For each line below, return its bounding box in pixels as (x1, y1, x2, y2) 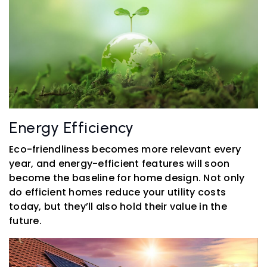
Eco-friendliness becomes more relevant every (9, 142, 241, 157)
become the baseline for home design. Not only (9, 171, 245, 185)
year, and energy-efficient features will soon (9, 157, 230, 171)
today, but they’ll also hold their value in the (9, 200, 227, 214)
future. (9, 214, 42, 228)
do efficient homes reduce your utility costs (9, 185, 226, 200)
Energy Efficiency (9, 118, 134, 138)
